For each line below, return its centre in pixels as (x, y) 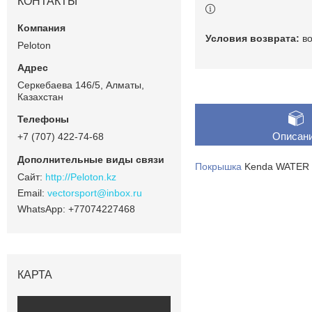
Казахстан (40, 96)
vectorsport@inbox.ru (95, 193)
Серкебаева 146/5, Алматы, (81, 85)
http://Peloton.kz (81, 177)
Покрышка (218, 166)
